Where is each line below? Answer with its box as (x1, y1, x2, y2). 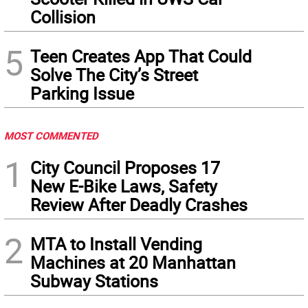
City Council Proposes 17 (30, 156, 220, 179)
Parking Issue (30, 82, 134, 105)
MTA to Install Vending (30, 232, 202, 256)
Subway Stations (30, 269, 158, 293)
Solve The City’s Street (30, 63, 198, 87)
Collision (30, 5, 96, 29)
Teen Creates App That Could (30, 45, 252, 68)
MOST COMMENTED (4, 129, 98, 143)
